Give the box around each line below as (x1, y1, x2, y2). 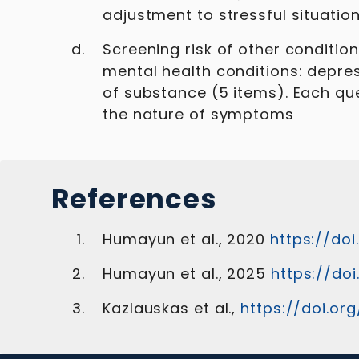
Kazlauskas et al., (103, 298, 236, 318)
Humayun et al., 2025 (103, 264, 266, 284)
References (51, 179, 217, 218)
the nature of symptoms (103, 104, 294, 124)
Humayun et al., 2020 (103, 229, 265, 249)
